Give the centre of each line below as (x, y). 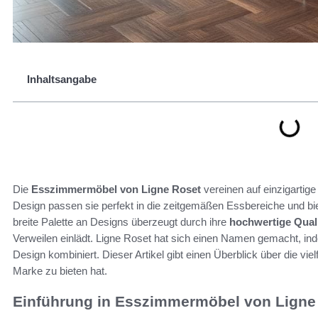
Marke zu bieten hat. (60, 271)
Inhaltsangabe (62, 79)
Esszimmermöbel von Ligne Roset (116, 189)
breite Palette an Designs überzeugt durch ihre (121, 222)
